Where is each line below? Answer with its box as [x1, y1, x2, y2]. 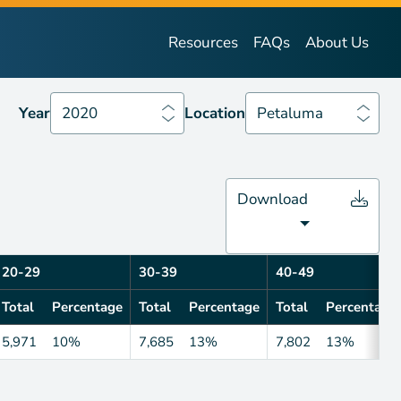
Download [236, 188, 308, 209]
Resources [167, 31, 238, 53]
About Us [304, 31, 369, 53]
